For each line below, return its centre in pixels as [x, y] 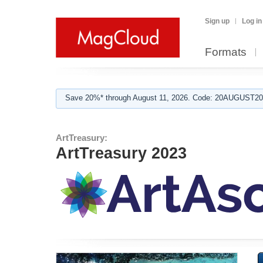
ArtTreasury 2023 [121, 153]
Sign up [217, 21]
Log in [252, 21]
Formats [226, 52]
